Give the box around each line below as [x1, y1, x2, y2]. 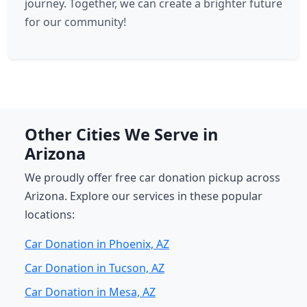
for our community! [25, 14, 126, 29]
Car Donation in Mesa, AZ [25, 284, 156, 299]
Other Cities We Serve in [25, 123, 218, 145]
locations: [25, 207, 75, 222]
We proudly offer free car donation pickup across [25, 170, 280, 185]
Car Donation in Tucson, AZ [25, 260, 164, 275]
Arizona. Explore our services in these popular [25, 188, 262, 204]
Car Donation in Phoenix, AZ [25, 236, 169, 251]
